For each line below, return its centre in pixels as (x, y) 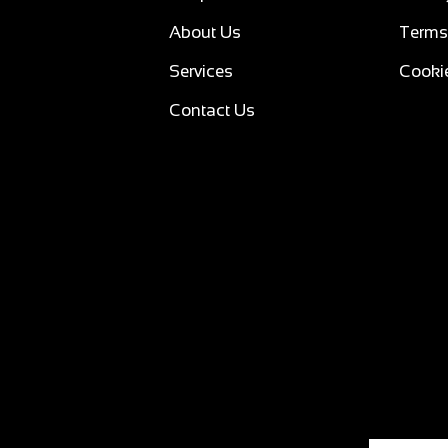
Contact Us (211, 110)
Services (200, 71)
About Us (204, 32)
